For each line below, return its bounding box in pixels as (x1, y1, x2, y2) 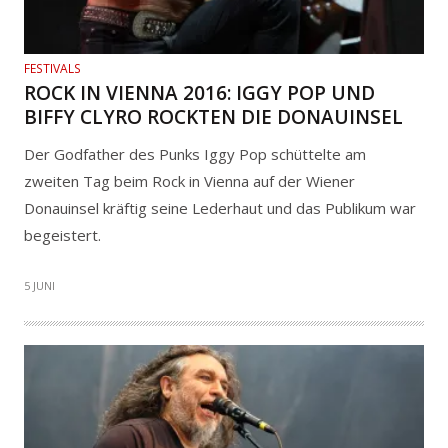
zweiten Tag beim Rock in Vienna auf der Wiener (24, 170, 355, 191)
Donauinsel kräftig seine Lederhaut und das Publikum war (24, 197, 416, 218)
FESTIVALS (24, 59, 81, 77)
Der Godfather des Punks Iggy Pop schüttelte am (24, 143, 366, 164)
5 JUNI (24, 277, 55, 293)
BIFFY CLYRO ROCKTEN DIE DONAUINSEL (24, 103, 403, 130)
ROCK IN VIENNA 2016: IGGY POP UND (24, 79, 375, 106)
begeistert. (24, 224, 101, 245)
